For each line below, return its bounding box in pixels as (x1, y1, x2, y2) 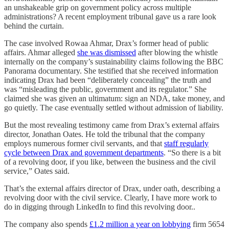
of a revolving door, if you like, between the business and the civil (4, 157, 216, 166)
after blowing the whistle (136, 48, 218, 57)
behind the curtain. (4, 21, 64, 30)
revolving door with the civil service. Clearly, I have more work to (4, 193, 217, 202)
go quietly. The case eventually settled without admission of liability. (4, 103, 223, 112)
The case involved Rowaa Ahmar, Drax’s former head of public (4, 38, 209, 48)
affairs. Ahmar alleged (4, 48, 77, 57)
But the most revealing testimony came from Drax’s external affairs (4, 120, 219, 129)
